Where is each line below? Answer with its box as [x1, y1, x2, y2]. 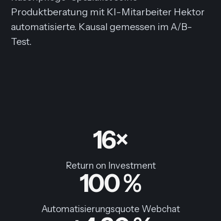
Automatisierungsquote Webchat [41, 203, 180, 215]
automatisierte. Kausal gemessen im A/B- [11, 21, 193, 33]
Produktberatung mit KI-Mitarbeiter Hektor [11, 6, 205, 18]
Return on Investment [65, 160, 156, 172]
